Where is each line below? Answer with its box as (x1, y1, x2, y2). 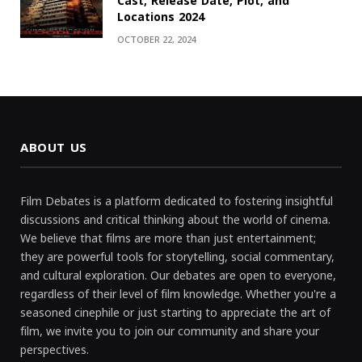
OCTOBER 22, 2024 (117, 31, 196, 50)
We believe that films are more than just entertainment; (20, 227, 316, 251)
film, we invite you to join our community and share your (20, 320, 319, 344)
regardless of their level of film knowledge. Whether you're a (20, 283, 336, 307)
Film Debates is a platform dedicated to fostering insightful (20, 190, 333, 214)
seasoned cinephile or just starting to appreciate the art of (20, 301, 330, 326)
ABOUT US (20, 137, 87, 160)
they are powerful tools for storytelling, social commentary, (20, 246, 335, 270)
